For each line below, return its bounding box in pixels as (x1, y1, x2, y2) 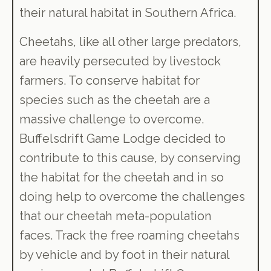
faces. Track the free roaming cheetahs (19, 228, 240, 243)
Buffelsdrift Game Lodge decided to (19, 131, 226, 146)
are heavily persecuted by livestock (19, 54, 221, 68)
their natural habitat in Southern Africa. (19, 5, 237, 20)
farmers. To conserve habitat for (19, 73, 200, 88)
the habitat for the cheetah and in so (19, 170, 224, 184)
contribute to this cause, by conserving (19, 151, 241, 165)
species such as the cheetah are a (19, 93, 211, 107)
